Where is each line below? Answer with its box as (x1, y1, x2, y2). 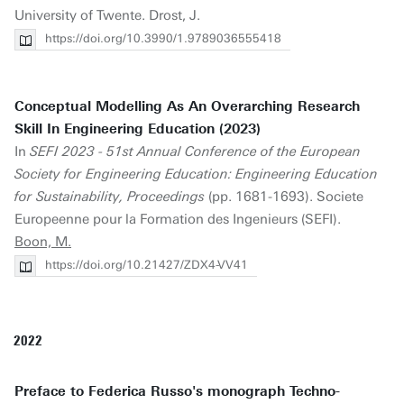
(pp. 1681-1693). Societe (205, 188, 363, 205)
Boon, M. (14, 234, 71, 250)
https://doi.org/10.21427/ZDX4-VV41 (45, 258, 248, 271)
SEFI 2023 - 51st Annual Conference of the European (30, 143, 361, 160)
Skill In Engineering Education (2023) (14, 121, 261, 137)
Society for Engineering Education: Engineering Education (14, 166, 378, 182)
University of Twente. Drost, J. (14, 7, 200, 23)
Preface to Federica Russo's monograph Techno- (14, 383, 340, 399)
